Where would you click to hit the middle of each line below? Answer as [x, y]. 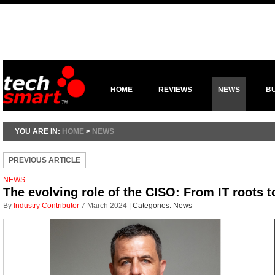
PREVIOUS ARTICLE [45, 160]
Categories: [153, 206]
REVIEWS [175, 90]
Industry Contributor [46, 206]
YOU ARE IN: [38, 131]
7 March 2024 [104, 206]
